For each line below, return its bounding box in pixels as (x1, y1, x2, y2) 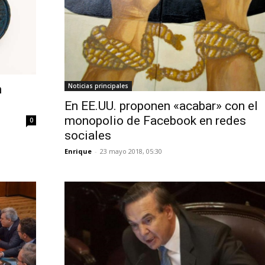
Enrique (64, 147, 92, 156)
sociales (64, 128, 111, 143)
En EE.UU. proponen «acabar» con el (64, 99, 258, 114)
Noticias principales (67, 82, 128, 91)
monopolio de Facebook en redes (64, 114, 246, 128)
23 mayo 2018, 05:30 (99, 147, 162, 156)
